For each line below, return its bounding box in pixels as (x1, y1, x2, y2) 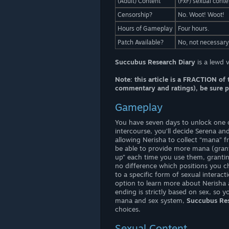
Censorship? (118, 11, 152, 18)
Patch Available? (118, 38, 164, 46)
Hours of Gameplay (118, 25, 173, 32)
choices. (115, 205, 141, 213)
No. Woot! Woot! (178, 11, 224, 18)
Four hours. (178, 25, 209, 32)
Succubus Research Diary (115, 58, 195, 66)
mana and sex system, (115, 196, 187, 204)
